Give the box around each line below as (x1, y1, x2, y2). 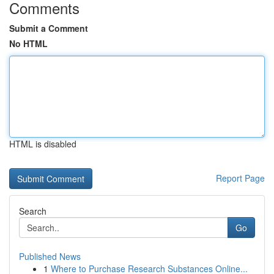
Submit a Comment (9, 22, 88, 34)
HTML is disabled (9, 138, 76, 150)
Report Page (216, 172, 265, 184)
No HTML (9, 37, 48, 50)
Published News (19, 250, 81, 262)
